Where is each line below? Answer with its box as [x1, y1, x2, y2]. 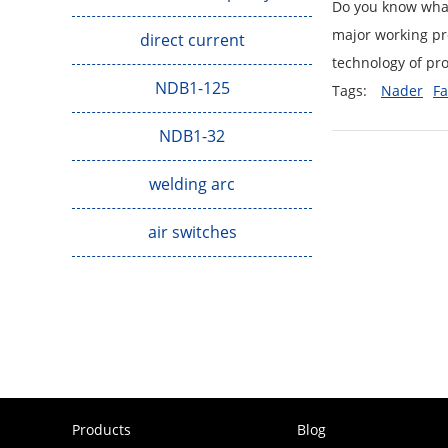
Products [72, 420, 131, 439]
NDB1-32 [159, 124, 225, 147]
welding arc [149, 172, 235, 195]
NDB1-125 [154, 76, 230, 99]
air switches [147, 220, 237, 243]
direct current [139, 28, 245, 51]
